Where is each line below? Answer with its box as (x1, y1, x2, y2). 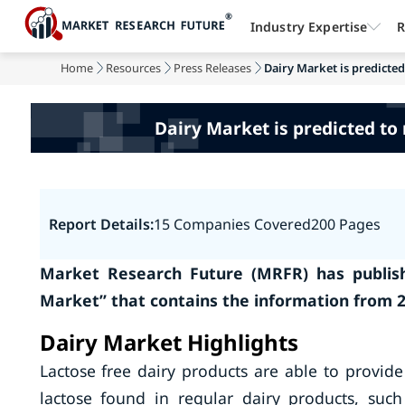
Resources (106, 60, 162, 76)
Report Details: (48, 214, 154, 234)
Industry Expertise (250, 17, 368, 35)
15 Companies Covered (153, 214, 311, 234)
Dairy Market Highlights (39, 327, 298, 357)
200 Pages (310, 214, 381, 234)
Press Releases (174, 60, 252, 76)
